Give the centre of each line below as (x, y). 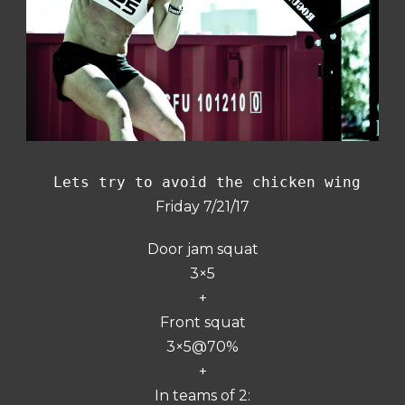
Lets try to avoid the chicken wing (202, 182)
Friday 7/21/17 (202, 206)
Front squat (202, 322)
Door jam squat (202, 249)
